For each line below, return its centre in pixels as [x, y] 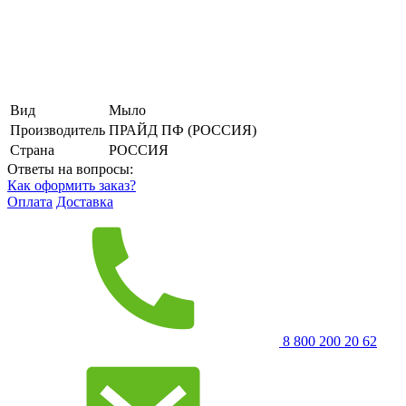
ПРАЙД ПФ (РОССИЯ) [183, 130]
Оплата [30, 201]
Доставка [85, 201]
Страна [32, 150]
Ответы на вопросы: [70, 169]
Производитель [58, 130]
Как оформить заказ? [72, 185]
